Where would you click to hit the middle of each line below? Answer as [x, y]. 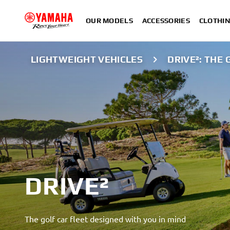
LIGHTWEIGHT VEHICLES [87, 59]
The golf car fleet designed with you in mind [105, 219]
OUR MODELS [109, 21]
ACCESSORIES [166, 21]
